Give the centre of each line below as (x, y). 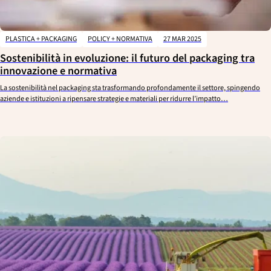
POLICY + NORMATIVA (120, 39)
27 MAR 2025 (182, 39)
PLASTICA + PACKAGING (41, 39)
